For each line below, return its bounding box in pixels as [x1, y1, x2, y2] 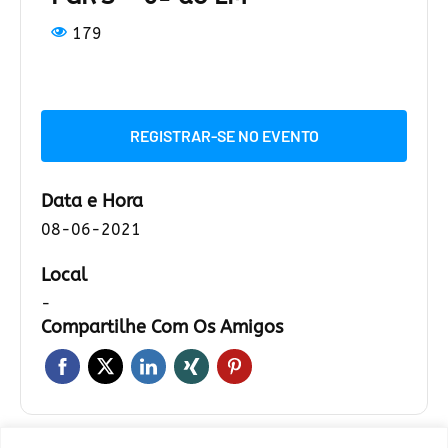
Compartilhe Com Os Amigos [41, 316, 283, 339]
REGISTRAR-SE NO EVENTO [129, 126, 319, 146]
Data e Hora [41, 190, 143, 213]
